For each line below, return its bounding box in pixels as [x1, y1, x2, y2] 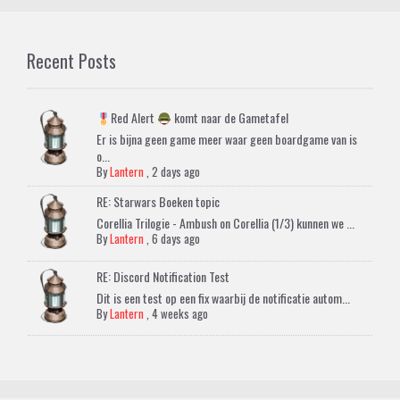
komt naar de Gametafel [171, 108, 289, 128]
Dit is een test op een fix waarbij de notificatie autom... [96, 287, 351, 307]
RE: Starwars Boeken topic [96, 192, 221, 212]
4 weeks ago [152, 304, 209, 322]
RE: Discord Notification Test [96, 266, 230, 286]
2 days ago [152, 162, 201, 181]
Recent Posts [27, 47, 116, 75]
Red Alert [111, 108, 158, 128]
